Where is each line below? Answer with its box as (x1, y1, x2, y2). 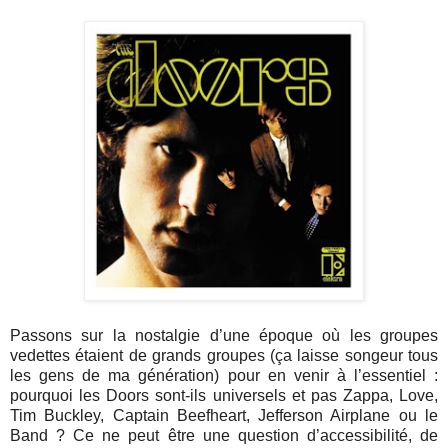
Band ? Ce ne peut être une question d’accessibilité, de (10, 426, 438, 444)
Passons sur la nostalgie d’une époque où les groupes (10, 326, 438, 344)
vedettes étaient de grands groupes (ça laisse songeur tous (10, 346, 438, 364)
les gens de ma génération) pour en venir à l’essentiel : (10, 366, 438, 384)
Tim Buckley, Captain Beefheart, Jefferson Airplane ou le (10, 406, 438, 424)
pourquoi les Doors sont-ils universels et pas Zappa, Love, (10, 386, 438, 404)
